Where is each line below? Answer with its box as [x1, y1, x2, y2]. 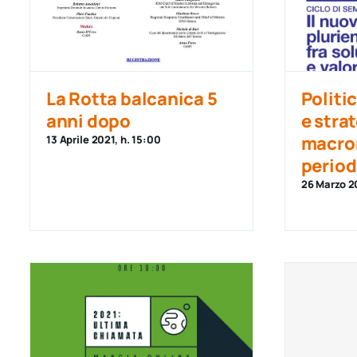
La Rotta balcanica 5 [45, 87, 218, 111]
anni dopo [45, 109, 131, 133]
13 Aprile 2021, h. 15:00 [45, 132, 161, 147]
